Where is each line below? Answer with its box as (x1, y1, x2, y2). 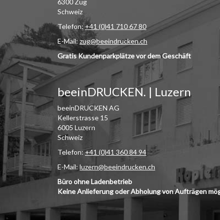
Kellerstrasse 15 (57, 113, 108, 122)
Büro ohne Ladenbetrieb (57, 177, 132, 186)
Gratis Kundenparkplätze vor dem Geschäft (57, 52, 191, 60)
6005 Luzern (57, 123, 95, 132)
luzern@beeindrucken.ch (80, 163, 155, 171)
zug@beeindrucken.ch (80, 37, 147, 46)
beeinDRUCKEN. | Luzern (57, 84, 191, 99)
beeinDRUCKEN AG (57, 104, 119, 112)
